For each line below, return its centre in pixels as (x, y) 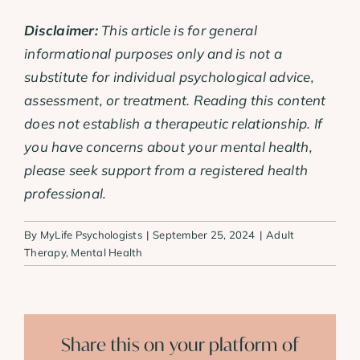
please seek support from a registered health (166, 170)
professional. (65, 194)
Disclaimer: (61, 31)
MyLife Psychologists (91, 235)
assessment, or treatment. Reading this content (175, 100)
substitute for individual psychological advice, (169, 77)
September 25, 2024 (204, 235)
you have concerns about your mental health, (168, 147)
